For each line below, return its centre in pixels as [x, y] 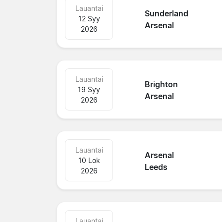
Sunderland [167, 14]
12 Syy [89, 18]
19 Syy [89, 89]
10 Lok [89, 160]
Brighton [162, 84]
